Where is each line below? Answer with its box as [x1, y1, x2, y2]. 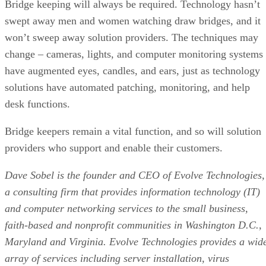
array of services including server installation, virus [5, 252, 229, 264]
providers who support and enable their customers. [5, 141, 223, 154]
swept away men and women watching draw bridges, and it [5, 14, 261, 27]
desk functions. [5, 97, 85, 110]
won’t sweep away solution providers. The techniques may [5, 31, 258, 43]
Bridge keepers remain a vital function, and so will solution [5, 125, 261, 137]
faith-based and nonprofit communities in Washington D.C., [5, 218, 262, 231]
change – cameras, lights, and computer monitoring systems [5, 47, 263, 60]
